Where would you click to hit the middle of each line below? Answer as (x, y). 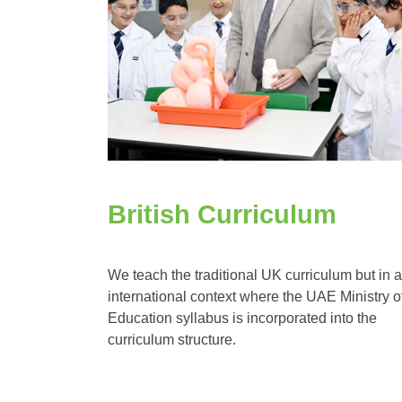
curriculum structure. (171, 339)
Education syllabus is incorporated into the (242, 318)
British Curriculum (222, 215)
